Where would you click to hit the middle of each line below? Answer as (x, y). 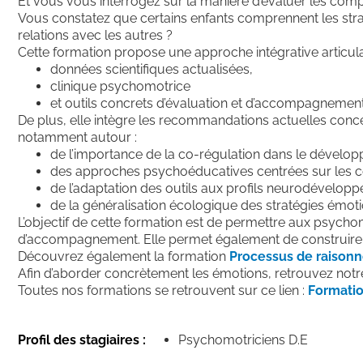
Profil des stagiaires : (82, 340)
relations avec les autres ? (95, 35)
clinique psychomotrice (120, 86)
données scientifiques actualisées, (152, 69)
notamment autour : (77, 137)
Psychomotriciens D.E (243, 340)
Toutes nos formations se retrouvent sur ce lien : (163, 290)
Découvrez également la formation (124, 256)
